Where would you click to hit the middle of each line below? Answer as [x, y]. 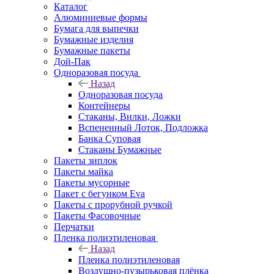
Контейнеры [104, 105]
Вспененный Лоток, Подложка [143, 127]
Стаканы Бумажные [120, 149]
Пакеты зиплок [86, 160]
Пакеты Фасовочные [97, 215]
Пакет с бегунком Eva [99, 193]
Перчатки [74, 226]
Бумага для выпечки [96, 28]
